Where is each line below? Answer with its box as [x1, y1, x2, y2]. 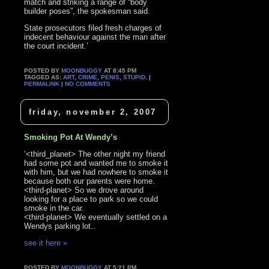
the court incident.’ [24, 41, 89, 51]
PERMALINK [24, 80, 60, 88]
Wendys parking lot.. [24, 221, 96, 231]
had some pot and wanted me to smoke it [24, 158, 169, 168]
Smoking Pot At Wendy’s [24, 132, 118, 142]
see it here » [24, 238, 68, 247]
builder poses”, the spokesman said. [24, 7, 151, 16]
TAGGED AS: [24, 74, 64, 81]
